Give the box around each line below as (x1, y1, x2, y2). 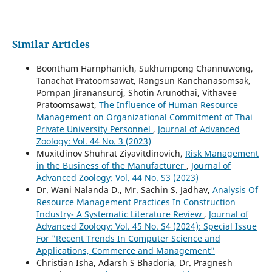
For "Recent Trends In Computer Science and (36, 233, 220, 245)
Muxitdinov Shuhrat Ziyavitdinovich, (36, 148, 185, 160)
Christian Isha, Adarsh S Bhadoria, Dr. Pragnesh (36, 257, 233, 269)
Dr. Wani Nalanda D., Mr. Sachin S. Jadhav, (36, 184, 212, 196)
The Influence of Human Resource (98, 99, 238, 111)
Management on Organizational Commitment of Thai (36, 111, 253, 123)
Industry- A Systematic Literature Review (36, 208, 204, 220)
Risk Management (185, 148, 259, 160)
